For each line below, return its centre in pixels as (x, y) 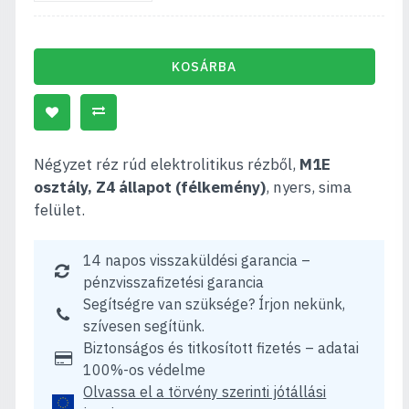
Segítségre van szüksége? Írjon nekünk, (215, 304)
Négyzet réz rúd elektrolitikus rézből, (167, 164)
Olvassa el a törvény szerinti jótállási (205, 392)
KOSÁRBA (204, 67)
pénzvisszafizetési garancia (174, 282)
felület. (60, 210)
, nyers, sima (309, 187)
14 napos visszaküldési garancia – (197, 260)
